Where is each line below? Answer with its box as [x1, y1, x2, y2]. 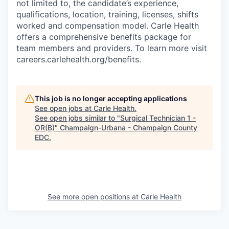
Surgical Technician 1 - [120, 113, 196, 122]
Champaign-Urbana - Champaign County [60, 123, 197, 132]
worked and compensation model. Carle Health [16, 20, 199, 31]
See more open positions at [48, 192, 141, 201]
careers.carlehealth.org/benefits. [16, 54, 141, 64]
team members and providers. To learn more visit [16, 43, 207, 53]
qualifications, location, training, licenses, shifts [16, 9, 198, 19]
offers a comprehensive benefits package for [16, 32, 191, 42]
